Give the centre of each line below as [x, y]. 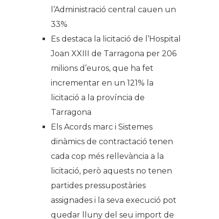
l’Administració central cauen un [113, 10]
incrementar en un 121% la [102, 83]
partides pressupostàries [98, 186]
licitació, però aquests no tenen [111, 171]
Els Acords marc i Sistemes [102, 127]
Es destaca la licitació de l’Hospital [116, 39]
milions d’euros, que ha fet [102, 68]
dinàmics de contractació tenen [112, 142]
